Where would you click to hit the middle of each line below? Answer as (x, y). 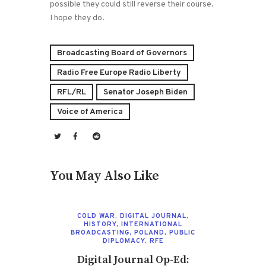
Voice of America (90, 112)
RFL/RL (72, 92)
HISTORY (100, 224)
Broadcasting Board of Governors (122, 53)
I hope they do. (77, 18)
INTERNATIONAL (152, 224)
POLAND (149, 232)
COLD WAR (96, 216)
